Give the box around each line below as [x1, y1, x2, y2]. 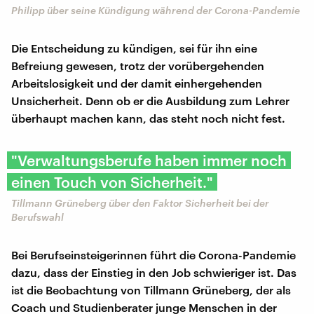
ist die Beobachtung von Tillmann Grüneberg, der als [11, 282, 291, 296]
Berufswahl [11, 210, 64, 223]
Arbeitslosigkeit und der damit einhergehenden [11, 76, 262, 90]
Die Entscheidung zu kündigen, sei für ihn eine [11, 41, 257, 55]
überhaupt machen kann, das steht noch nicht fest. [11, 111, 285, 125]
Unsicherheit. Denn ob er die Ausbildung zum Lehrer [11, 93, 289, 107]
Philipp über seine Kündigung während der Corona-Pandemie [11, 4, 300, 16]
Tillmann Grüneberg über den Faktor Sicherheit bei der [11, 196, 269, 209]
